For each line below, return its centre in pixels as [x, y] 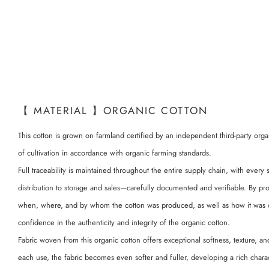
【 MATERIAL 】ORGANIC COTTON [113, 110]
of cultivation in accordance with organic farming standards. [115, 153]
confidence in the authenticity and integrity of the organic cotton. [124, 222]
